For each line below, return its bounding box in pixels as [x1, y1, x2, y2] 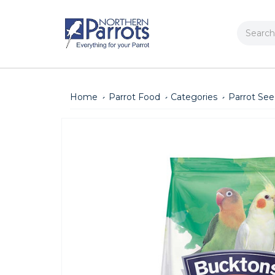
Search [237, 21, 267, 33]
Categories [171, 91, 218, 103]
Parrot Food [108, 91, 160, 103]
